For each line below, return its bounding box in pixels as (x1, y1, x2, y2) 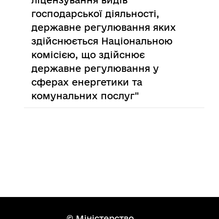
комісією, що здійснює (31, 49, 145, 60)
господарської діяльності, (31, 8, 160, 19)
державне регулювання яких (31, 22, 176, 33)
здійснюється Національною (31, 36, 173, 46)
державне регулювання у (31, 63, 159, 74)
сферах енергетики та (31, 77, 143, 88)
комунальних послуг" (31, 90, 139, 101)
